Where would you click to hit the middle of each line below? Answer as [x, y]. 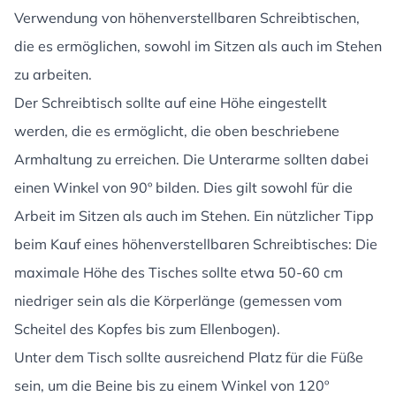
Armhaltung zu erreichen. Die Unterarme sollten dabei [191, 159]
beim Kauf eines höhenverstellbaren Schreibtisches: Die [196, 244]
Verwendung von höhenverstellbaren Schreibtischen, [187, 18]
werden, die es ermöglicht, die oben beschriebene [177, 131]
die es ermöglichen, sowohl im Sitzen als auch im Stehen [198, 46]
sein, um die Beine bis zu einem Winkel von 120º [171, 385]
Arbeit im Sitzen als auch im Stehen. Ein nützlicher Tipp [194, 216]
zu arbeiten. [53, 74]
